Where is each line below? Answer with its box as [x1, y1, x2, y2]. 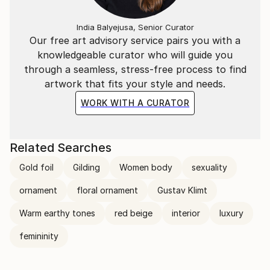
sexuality [192, 162, 227, 172]
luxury [219, 208, 243, 218]
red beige [115, 208, 152, 218]
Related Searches [10, 140, 111, 155]
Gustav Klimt [157, 185, 207, 195]
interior [172, 208, 200, 218]
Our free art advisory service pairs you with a [30, 34, 240, 46]
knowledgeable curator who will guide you [37, 49, 233, 61]
